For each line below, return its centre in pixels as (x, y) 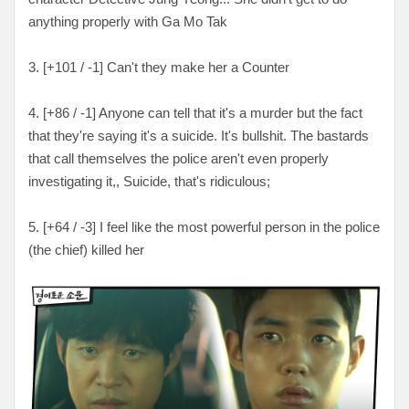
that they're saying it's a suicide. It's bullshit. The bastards (199, 136)
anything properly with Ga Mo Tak (128, 22)
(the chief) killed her (86, 250)
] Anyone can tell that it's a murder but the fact (227, 113)
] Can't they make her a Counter (194, 68)
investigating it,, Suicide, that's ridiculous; (149, 182)
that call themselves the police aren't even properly (178, 159)
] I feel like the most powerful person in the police (236, 227)
